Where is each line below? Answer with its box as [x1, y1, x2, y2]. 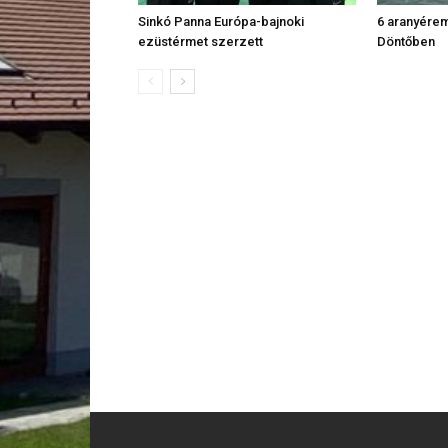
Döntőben [377, 33, 435, 49]
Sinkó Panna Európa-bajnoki [138, 13, 304, 29]
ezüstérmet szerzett [138, 33, 263, 49]
